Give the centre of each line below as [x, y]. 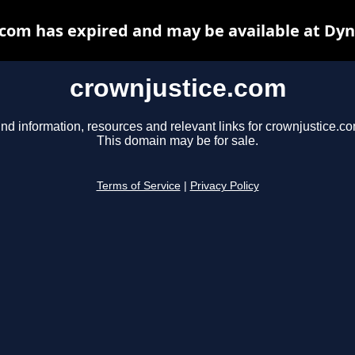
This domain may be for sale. [177, 141]
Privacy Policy [224, 186]
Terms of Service [138, 186]
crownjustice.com [177, 88]
